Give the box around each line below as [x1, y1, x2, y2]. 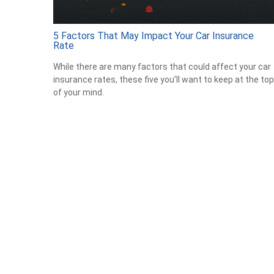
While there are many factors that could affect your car [53, 61, 271, 72]
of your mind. [53, 87, 104, 97]
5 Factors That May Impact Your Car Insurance [53, 29, 254, 42]
